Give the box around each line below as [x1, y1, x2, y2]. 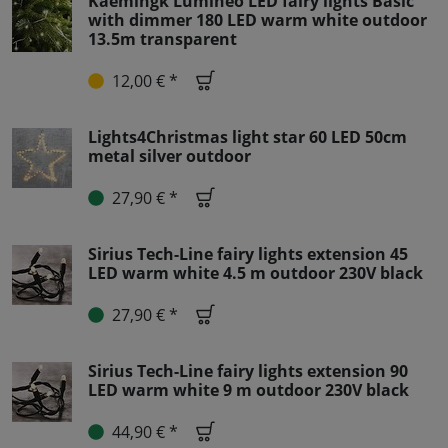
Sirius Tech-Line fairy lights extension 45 [88, 243, 408, 266]
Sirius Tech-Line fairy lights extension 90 [88, 360, 408, 383]
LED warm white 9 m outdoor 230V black [88, 379, 409, 402]
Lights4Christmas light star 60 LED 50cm [88, 126, 407, 149]
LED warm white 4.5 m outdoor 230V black [88, 262, 423, 285]
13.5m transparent [88, 28, 237, 51]
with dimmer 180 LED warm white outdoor [88, 9, 427, 32]
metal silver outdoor [88, 145, 251, 168]
